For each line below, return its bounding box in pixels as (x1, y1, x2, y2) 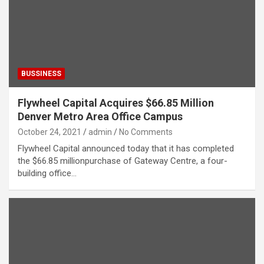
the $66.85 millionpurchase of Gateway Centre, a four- (18, 155, 227, 166)
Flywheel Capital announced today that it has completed (18, 143, 234, 154)
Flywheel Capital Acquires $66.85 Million (18, 96, 214, 109)
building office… (18, 167, 77, 179)
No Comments (119, 127, 173, 137)
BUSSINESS (21, 69, 61, 78)
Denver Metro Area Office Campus (18, 110, 183, 123)
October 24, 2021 (18, 127, 81, 137)
